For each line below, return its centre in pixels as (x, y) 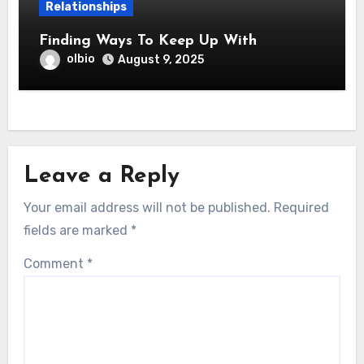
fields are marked (78, 230)
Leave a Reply (102, 176)
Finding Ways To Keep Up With (147, 41)
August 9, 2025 (160, 59)
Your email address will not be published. (147, 207)
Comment (56, 263)
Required (302, 207)
